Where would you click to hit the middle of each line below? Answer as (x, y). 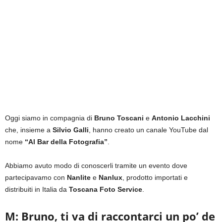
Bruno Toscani (119, 118)
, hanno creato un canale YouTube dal (148, 130)
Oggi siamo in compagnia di (50, 118)
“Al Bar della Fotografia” (66, 142)
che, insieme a (28, 130)
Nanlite (80, 178)
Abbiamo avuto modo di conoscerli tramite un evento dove (96, 166)
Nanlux (111, 178)
